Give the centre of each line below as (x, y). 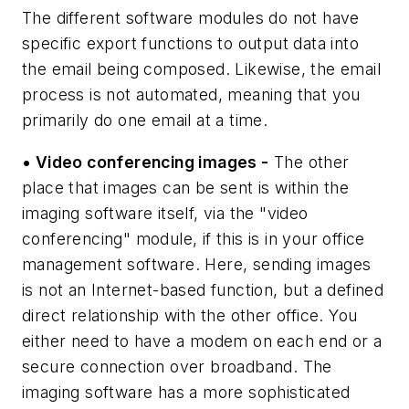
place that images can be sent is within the (186, 188)
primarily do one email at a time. (145, 121)
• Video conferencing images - (146, 163)
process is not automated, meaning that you (191, 95)
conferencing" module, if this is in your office (194, 239)
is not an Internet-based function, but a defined (203, 290)
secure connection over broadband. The (177, 367)
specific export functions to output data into (190, 44)
